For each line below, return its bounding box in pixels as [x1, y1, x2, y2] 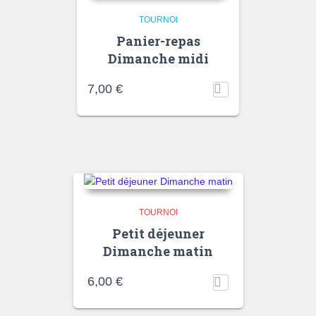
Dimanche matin [103, 242, 213, 260]
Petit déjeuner [111, 224, 205, 242]
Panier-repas [116, 32, 200, 49]
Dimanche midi [107, 49, 209, 67]
